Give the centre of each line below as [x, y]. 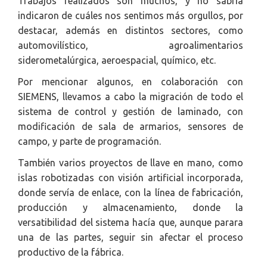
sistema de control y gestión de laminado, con [131, 111]
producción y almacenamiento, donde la [131, 207]
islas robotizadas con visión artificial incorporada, [131, 178]
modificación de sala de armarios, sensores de [131, 126]
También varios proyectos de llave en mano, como [131, 163]
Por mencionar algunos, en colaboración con [131, 82]
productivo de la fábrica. [71, 252]
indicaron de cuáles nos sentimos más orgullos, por [131, 15]
